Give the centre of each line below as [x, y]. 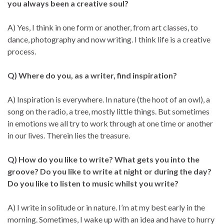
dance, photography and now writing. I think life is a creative [109, 39]
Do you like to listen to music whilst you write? [93, 183]
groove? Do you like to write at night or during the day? [109, 171]
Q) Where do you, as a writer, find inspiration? [92, 75]
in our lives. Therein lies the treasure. [69, 135]
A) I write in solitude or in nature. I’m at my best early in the [106, 207]
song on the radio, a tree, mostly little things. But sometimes [108, 111]
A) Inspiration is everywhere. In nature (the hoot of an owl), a [109, 99]
